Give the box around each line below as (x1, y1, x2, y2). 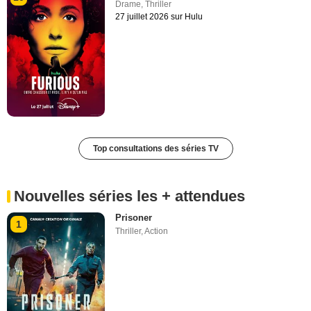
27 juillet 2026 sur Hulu (115, 12, 203, 22)
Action (144, 226, 169, 236)
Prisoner (115, 212, 153, 223)
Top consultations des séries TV (92, 143, 219, 153)
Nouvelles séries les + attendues (14, 187, 245, 205)
